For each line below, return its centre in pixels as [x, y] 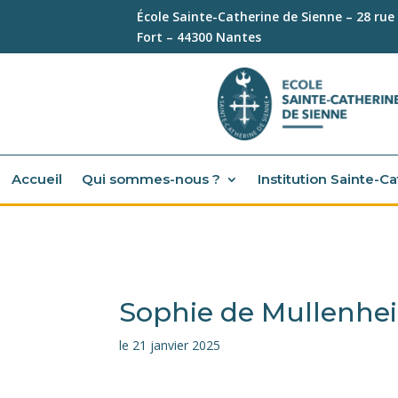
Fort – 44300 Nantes [199, 37]
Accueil [37, 179]
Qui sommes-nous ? [151, 179]
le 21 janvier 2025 [170, 346]
